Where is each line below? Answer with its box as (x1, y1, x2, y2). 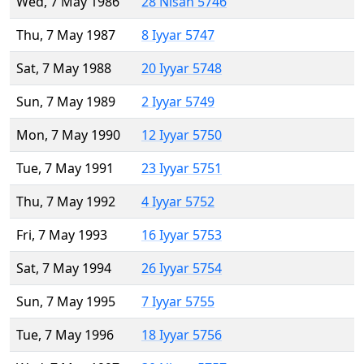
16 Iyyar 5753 (141, 226, 222, 245)
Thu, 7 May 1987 (16, 26, 115, 45)
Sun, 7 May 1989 (16, 93, 115, 111)
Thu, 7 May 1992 (16, 193, 115, 211)
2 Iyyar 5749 (141, 93, 214, 111)
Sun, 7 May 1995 (16, 292, 115, 311)
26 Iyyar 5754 (141, 259, 222, 278)
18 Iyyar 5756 (141, 326, 222, 344)
